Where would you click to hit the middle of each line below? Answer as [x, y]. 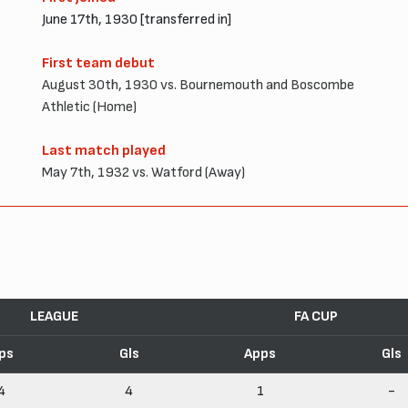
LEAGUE [54, 316]
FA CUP [316, 316]
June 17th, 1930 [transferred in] [137, 19]
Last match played [104, 150]
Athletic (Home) [89, 107]
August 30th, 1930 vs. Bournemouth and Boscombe [198, 85]
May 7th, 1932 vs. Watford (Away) [143, 172]
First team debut [98, 63]
